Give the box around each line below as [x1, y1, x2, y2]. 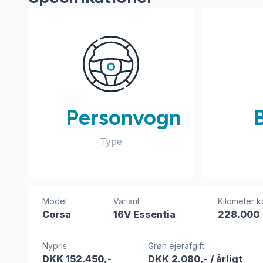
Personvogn [66, 105, 181, 130]
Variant [113, 196, 140, 206]
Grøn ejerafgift [148, 241, 205, 251]
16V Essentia [113, 208, 176, 220]
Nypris [42, 241, 67, 251]
